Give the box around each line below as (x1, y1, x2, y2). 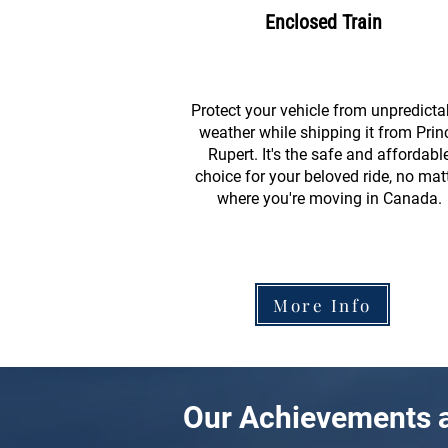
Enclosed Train (264, 10, 382, 34)
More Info (273, 293, 372, 316)
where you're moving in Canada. (216, 189, 442, 208)
